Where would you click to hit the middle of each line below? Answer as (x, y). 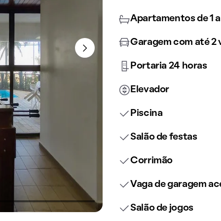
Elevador (150, 90)
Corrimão (151, 161)
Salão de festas (164, 137)
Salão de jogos (162, 208)
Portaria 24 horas (169, 66)
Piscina (147, 113)
